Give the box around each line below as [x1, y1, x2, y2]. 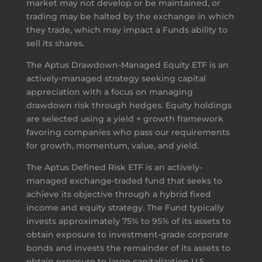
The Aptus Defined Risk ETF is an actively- [26, 161, 202, 173]
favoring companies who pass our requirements [26, 126, 230, 137]
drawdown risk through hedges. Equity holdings [26, 99, 232, 111]
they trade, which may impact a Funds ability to [26, 24, 227, 35]
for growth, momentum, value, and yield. [26, 140, 199, 151]
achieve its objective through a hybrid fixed [26, 188, 211, 199]
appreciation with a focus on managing [26, 86, 193, 97]
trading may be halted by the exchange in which [26, 11, 235, 22]
